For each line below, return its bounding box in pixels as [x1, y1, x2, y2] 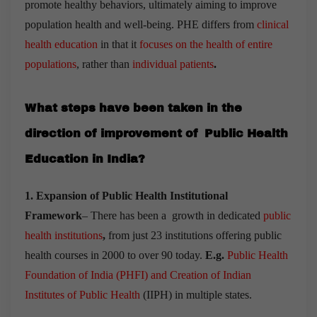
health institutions [25, 229, 103, 241]
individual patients [132, 57, 214, 70]
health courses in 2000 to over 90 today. [25, 248, 205, 261]
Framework [25, 209, 82, 221]
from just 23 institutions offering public [108, 229, 282, 241]
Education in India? [25, 152, 145, 165]
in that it [98, 38, 139, 50]
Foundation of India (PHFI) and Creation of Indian [25, 268, 251, 281]
